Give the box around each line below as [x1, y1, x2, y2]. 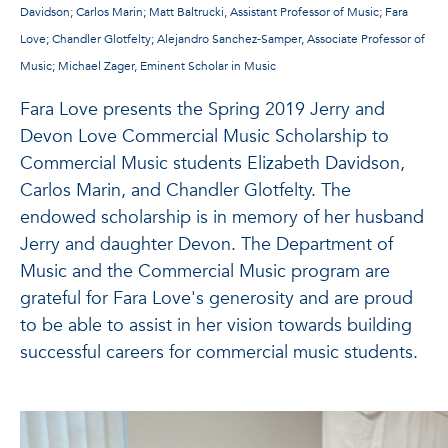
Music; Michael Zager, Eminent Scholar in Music [20, 57, 276, 74]
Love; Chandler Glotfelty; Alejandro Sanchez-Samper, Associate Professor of [20, 30, 425, 47]
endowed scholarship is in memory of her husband [20, 204, 424, 230]
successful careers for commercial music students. [20, 339, 418, 365]
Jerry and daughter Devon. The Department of [20, 231, 393, 257]
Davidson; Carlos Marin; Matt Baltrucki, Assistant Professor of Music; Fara [20, 3, 408, 20]
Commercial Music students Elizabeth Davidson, [20, 150, 405, 176]
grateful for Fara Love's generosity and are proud [20, 285, 413, 311]
